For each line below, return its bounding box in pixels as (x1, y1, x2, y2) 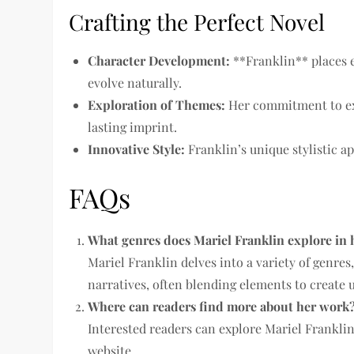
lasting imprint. (88, 119, 178, 135)
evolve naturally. (88, 74, 183, 91)
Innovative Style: (88, 141, 186, 157)
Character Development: (88, 52, 231, 69)
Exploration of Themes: (88, 96, 226, 113)
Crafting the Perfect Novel (69, 7, 326, 36)
